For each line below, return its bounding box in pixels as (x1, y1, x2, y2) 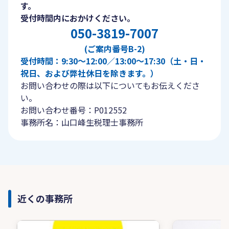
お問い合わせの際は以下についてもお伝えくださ (20, 79, 200, 91)
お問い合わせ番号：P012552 (20, 104, 127, 116)
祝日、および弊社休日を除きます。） (20, 67, 158, 79)
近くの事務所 (17, 192, 73, 205)
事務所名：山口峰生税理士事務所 (20, 116, 143, 128)
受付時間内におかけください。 (20, 12, 135, 24)
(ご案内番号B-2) (84, 42, 145, 55)
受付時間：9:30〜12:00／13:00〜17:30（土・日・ (20, 55, 206, 67)
